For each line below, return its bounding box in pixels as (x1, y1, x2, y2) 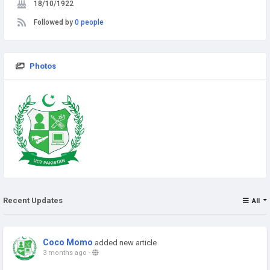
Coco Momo (43, 237, 93, 247)
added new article (95, 237, 157, 247)
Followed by (34, 18, 75, 27)
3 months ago (43, 248, 87, 257)
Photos (30, 61, 56, 71)
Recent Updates (3, 195, 63, 205)
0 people (75, 18, 104, 27)
